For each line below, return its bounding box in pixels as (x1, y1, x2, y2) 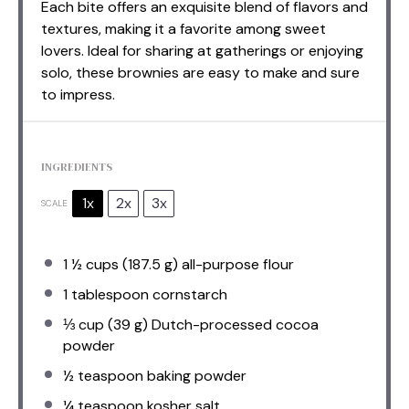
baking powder (143, 365, 246, 385)
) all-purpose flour (173, 254, 294, 274)
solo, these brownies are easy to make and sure (41, 62, 360, 82)
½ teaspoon (63, 365, 143, 385)
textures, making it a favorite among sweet (41, 18, 326, 38)
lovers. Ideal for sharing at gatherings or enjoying (41, 40, 363, 60)
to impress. (41, 84, 115, 104)
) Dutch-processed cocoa (142, 314, 319, 334)
